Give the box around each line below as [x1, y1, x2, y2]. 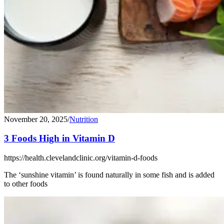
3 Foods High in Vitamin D [4, 133, 115, 144]
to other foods [4, 179, 47, 188]
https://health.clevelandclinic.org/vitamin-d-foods [4, 153, 157, 162]
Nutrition [69, 114, 98, 123]
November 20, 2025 [4, 114, 67, 123]
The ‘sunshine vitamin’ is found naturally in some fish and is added [4, 170, 214, 179]
